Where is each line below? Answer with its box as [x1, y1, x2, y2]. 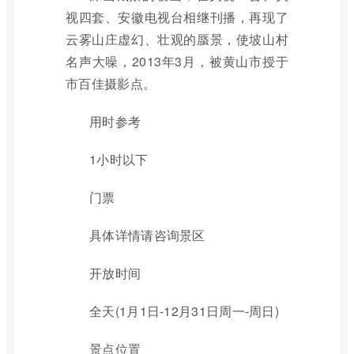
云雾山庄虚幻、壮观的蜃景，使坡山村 [66, 30, 288, 48]
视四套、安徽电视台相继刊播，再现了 [66, 8, 288, 26]
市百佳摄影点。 [66, 74, 156, 92]
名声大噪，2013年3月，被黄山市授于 [66, 52, 288, 70]
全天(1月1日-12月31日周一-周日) [89, 302, 279, 320]
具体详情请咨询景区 [89, 226, 205, 244]
